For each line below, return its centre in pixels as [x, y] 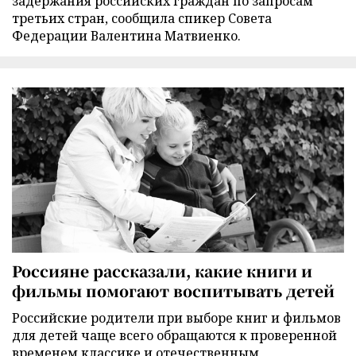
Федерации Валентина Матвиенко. [126, 36]
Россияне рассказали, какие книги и [162, 270]
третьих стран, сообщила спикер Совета [142, 19]
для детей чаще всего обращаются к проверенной [174, 335]
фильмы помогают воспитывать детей [173, 290]
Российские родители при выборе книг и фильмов [176, 317]
